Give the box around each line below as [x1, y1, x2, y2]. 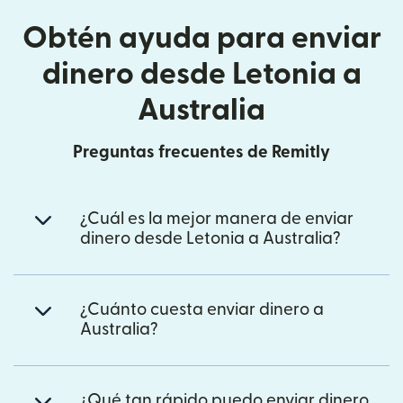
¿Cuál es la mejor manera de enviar [80, 210, 354, 228]
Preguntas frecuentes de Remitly [73, 143, 330, 161]
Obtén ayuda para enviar [22, 22, 381, 53]
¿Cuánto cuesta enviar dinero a [80, 300, 324, 318]
